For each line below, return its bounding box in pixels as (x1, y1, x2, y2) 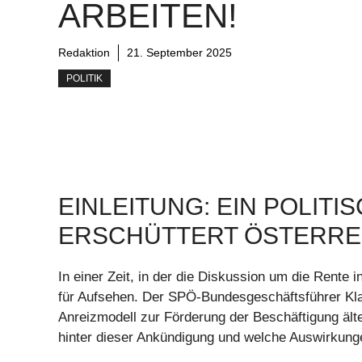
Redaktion (58, 46, 110, 60)
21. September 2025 (127, 46, 232, 60)
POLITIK (66, 73, 103, 85)
